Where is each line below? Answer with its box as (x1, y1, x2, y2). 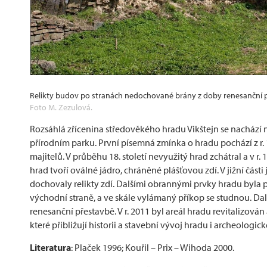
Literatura (30, 241, 71, 254)
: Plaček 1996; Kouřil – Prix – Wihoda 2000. (71, 241, 234, 254)
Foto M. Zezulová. (30, 102, 92, 113)
